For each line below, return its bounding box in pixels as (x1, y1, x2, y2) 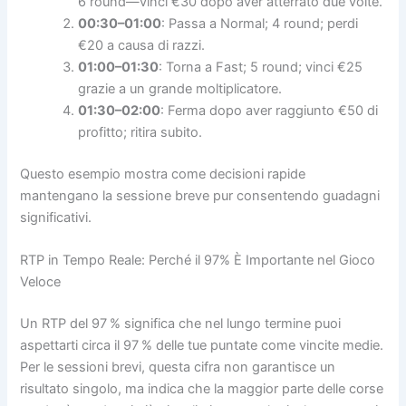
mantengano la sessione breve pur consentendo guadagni (20, 187, 381, 204)
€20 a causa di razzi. (78, 36, 206, 53)
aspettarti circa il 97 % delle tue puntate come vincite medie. (20, 336, 384, 353)
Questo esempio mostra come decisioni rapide (20, 165, 306, 182)
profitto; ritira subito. (78, 123, 203, 140)
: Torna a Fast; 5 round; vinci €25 (159, 58, 363, 75)
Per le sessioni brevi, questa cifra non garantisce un (20, 358, 336, 375)
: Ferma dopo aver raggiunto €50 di (160, 101, 379, 119)
